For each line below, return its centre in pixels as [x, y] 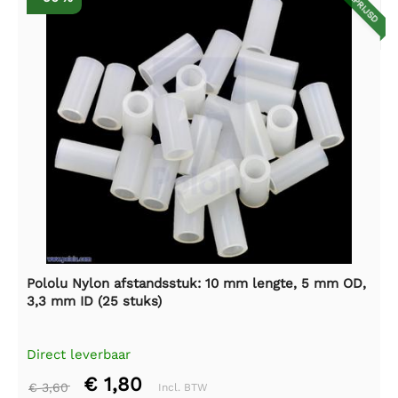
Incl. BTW [183, 387]
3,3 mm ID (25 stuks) [94, 301]
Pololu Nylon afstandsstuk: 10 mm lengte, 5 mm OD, [196, 283]
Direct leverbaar [79, 354]
